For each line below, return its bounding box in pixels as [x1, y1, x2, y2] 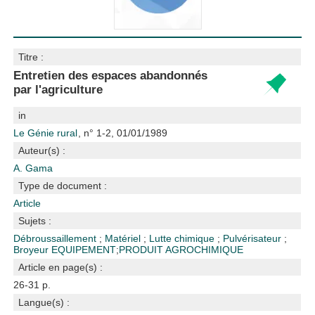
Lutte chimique [149, 233, 218, 244]
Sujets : [18, 215, 52, 226]
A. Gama [13, 162, 53, 174]
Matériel [105, 233, 144, 244]
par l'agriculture [13, 83, 103, 96]
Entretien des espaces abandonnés [13, 69, 208, 82]
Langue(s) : [18, 297, 70, 308]
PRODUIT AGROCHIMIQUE [119, 244, 244, 255]
